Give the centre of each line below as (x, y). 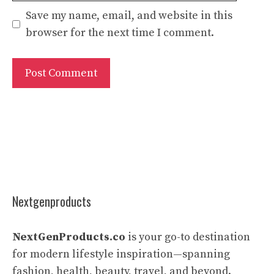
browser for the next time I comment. (120, 32)
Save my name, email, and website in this (129, 15)
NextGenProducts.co (69, 237)
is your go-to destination (188, 237)
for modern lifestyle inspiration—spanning (121, 254)
